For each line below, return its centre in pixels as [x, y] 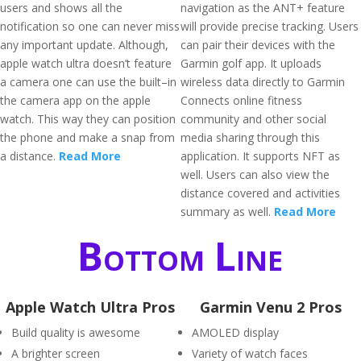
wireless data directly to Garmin [263, 82]
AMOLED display [235, 332]
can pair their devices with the [258, 45]
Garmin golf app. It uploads [251, 63]
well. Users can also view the [255, 174]
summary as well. [227, 212]
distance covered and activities [260, 193]
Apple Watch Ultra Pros [90, 307]
